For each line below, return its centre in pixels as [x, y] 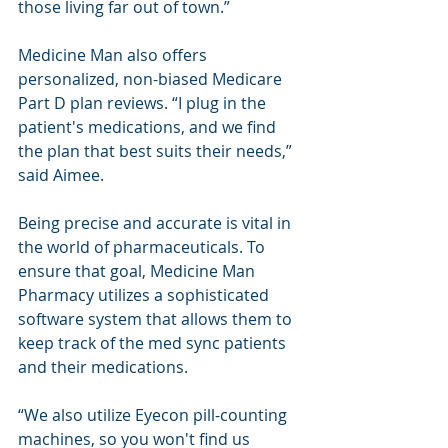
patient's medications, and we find [149, 127]
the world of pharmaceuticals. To [143, 247]
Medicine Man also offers [114, 55]
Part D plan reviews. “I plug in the [144, 103]
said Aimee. [61, 175]
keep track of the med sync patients [154, 343]
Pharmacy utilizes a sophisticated [145, 295]
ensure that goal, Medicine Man [138, 271]
